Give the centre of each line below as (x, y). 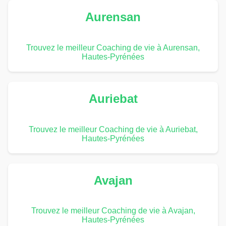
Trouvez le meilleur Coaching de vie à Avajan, (113, 211)
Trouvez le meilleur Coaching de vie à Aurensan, (113, 47)
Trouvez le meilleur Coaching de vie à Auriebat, (113, 129)
